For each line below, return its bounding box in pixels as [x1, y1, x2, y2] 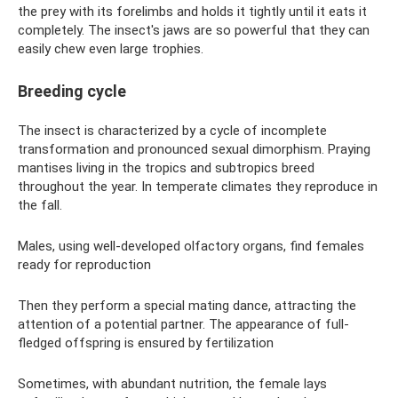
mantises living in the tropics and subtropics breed [18, 159, 314, 176]
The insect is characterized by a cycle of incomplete [18, 122, 327, 139]
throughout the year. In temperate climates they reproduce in [18, 178, 378, 195]
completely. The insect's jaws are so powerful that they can [18, 21, 370, 38]
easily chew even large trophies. [18, 40, 203, 57]
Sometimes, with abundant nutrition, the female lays [18, 375, 327, 392]
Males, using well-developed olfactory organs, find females [18, 237, 364, 254]
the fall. [18, 196, 62, 213]
